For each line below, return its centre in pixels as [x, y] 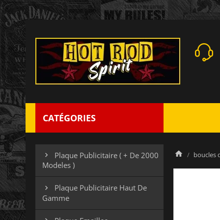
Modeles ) [58, 165]
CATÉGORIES [69, 118]
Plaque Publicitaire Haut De [101, 188]
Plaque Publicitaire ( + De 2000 [107, 155]
